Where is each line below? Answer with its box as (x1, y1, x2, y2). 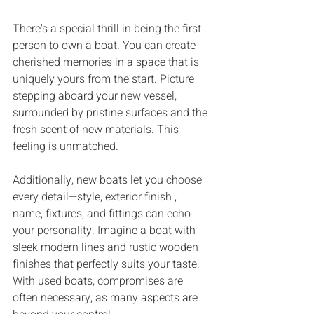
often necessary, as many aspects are (13, 289, 200, 306)
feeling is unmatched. (13, 137, 118, 155)
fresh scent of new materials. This (13, 121, 182, 138)
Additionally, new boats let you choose (13, 171, 205, 189)
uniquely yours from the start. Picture (13, 70, 197, 88)
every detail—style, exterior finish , (13, 188, 179, 205)
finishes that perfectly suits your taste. (13, 255, 203, 273)
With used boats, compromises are (13, 272, 186, 289)
